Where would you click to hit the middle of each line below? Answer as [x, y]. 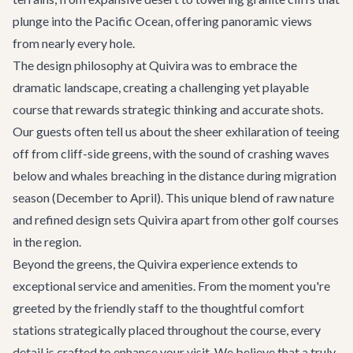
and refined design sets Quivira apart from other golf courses [176, 219]
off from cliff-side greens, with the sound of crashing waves [171, 153]
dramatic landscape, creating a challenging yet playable [161, 87]
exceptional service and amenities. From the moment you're [171, 286]
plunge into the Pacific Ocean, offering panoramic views [162, 21]
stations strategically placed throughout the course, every [167, 330]
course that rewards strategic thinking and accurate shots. [168, 109]
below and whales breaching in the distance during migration [175, 175]
